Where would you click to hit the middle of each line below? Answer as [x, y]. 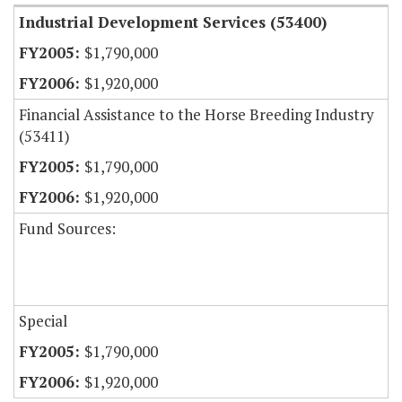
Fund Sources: [67, 229]
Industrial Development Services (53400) [173, 22]
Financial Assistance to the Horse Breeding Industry [197, 115]
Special [43, 321]
